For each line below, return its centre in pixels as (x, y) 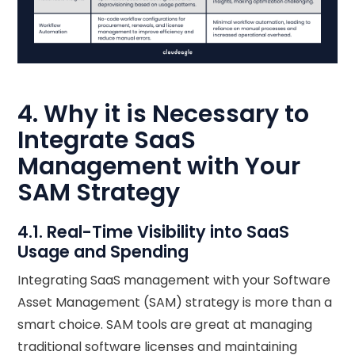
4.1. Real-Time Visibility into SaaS (154, 232)
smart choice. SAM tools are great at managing (165, 325)
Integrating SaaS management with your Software (174, 281)
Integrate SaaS (107, 141)
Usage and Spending (103, 252)
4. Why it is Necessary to (164, 115)
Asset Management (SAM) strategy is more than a (175, 303)
